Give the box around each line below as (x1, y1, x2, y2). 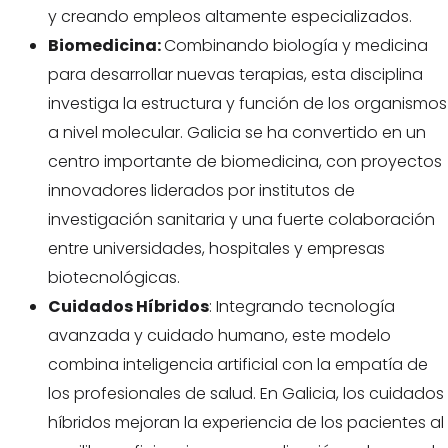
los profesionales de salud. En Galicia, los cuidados (48, 382, 444, 405)
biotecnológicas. (48, 266, 180, 289)
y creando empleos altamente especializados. (48, 5, 412, 28)
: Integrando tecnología (209, 295, 395, 318)
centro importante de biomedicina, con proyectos (48, 150, 442, 173)
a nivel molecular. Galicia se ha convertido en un (48, 121, 426, 144)
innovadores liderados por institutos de (48, 179, 355, 202)
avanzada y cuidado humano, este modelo (48, 324, 391, 347)
